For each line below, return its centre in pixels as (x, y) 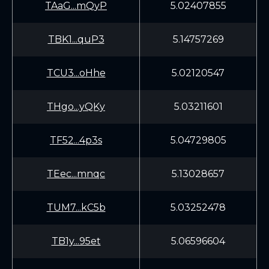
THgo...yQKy (76, 107)
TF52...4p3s (76, 140)
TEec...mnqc (76, 174)
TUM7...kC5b (76, 207)
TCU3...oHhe (76, 73)
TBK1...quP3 (76, 39)
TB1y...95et (76, 241)
